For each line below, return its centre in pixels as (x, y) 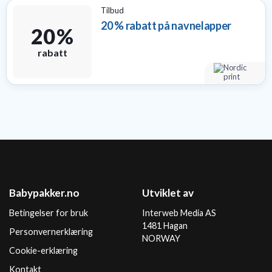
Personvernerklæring (51, 232)
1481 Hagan (165, 226)
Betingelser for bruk (49, 213)
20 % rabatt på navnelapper (166, 25)
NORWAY (161, 238)
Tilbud (112, 10)
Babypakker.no (44, 193)
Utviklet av (168, 193)
